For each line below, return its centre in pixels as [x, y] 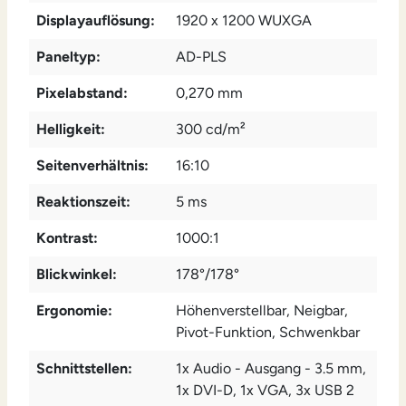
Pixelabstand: [82, 93]
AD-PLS [201, 57]
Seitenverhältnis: [92, 166]
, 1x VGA [261, 391]
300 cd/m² [211, 130]
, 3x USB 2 [321, 391]
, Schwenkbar [316, 333]
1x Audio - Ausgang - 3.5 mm [269, 369]
